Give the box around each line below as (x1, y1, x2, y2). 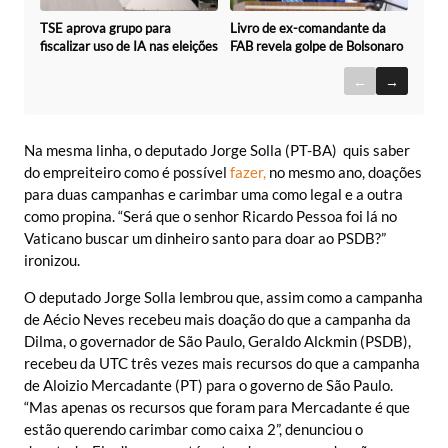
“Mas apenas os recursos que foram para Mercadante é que (24, 397, 410, 416)
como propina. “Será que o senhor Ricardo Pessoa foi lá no (24, 207, 397, 226)
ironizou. (24, 251, 80, 270)
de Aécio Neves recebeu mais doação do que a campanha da (24, 309, 411, 328)
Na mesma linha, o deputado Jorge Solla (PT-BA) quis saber (24, 141, 410, 160)
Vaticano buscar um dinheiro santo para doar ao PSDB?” (24, 229, 386, 248)
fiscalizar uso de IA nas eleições (40, 37, 218, 54)
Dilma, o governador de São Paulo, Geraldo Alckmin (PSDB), (24, 331, 411, 350)
